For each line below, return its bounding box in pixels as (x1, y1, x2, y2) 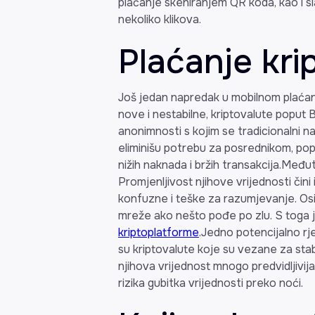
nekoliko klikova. (118, 11, 201, 27)
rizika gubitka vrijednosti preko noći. (118, 275, 303, 290)
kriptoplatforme (118, 224, 199, 240)
